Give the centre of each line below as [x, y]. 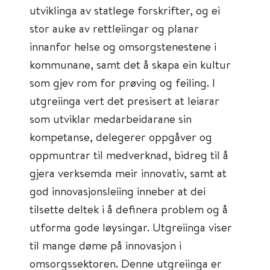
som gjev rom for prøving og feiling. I [122, 82]
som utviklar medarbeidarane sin [111, 118]
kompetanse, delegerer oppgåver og [121, 137]
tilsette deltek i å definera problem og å [129, 209]
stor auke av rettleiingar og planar [114, 28]
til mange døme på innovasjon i [105, 245]
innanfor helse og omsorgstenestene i [123, 46]
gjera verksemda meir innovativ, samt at [128, 173]
